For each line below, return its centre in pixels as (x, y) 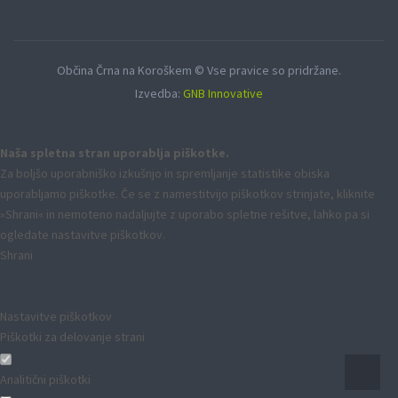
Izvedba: (159, 94)
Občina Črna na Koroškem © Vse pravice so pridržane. (199, 71)
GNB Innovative (223, 94)
